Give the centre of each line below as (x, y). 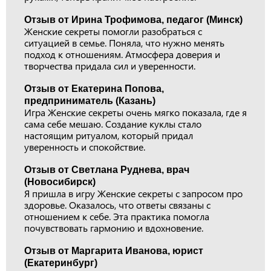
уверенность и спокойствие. (85, 147)
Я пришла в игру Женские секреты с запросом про (133, 193)
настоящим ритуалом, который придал (109, 135)
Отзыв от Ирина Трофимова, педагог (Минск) (133, 20)
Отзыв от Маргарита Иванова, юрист (114, 251)
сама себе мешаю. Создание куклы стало (113, 124)
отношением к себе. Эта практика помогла (117, 216)
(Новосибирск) (60, 182)
